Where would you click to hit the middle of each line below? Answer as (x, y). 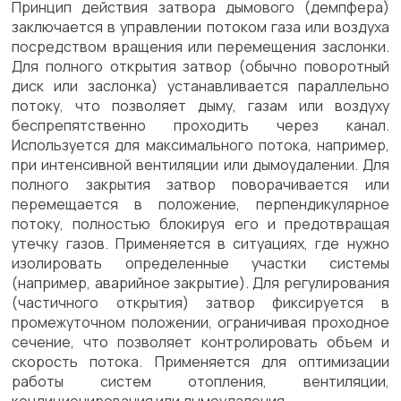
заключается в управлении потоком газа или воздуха (200, 27)
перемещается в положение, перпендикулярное (200, 204)
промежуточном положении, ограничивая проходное (200, 322)
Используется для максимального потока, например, (200, 145)
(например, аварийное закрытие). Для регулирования (200, 283)
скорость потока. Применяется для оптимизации (200, 362)
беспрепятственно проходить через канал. (200, 125)
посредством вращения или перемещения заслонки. (200, 47)
